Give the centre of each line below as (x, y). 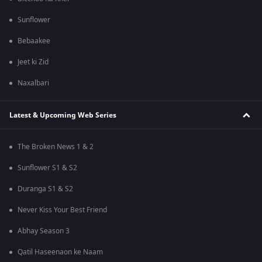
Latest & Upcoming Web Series (63, 115)
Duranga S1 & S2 (45, 189)
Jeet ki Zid (33, 62)
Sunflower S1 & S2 (47, 168)
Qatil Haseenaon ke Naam (60, 252)
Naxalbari (33, 83)
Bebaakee (34, 41)
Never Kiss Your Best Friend (62, 210)
